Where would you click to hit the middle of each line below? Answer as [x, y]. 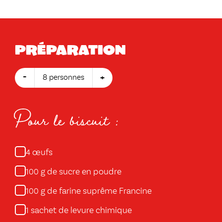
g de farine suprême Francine [95, 191]
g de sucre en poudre [80, 172]
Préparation [70, 49]
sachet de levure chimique [80, 210]
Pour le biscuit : [67, 119]
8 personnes [63, 78]
